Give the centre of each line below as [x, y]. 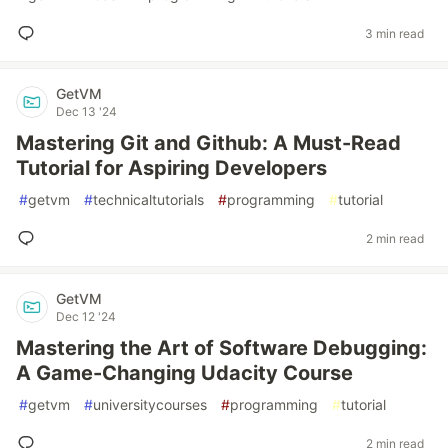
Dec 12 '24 [86, 316]
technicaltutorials [148, 199]
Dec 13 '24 [86, 111]
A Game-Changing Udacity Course [184, 373]
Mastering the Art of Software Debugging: [221, 348]
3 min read [394, 33]
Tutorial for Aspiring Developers [171, 168]
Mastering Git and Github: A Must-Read [208, 143]
